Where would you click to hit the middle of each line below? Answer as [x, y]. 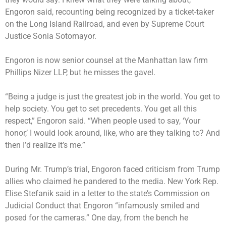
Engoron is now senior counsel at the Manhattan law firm [106, 60]
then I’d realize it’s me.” [45, 145]
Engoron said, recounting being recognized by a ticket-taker [109, 12]
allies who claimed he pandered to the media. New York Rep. [112, 181]
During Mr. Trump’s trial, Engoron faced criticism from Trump [112, 169]
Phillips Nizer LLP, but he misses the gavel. [80, 72]
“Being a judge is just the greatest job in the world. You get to [112, 96]
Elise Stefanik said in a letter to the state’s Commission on [107, 193]
